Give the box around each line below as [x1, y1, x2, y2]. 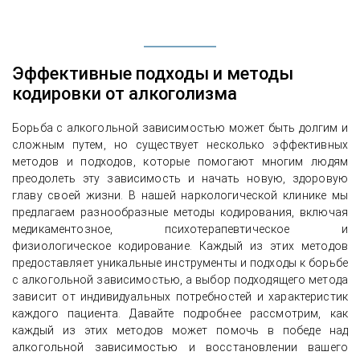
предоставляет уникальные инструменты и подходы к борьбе [12, 256, 348, 270]
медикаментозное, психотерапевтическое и [12, 223, 348, 236]
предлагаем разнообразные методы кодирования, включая [12, 206, 348, 219]
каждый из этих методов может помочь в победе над [12, 324, 348, 337]
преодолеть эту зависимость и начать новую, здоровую [12, 172, 348, 186]
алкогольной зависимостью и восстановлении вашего [12, 341, 348, 354]
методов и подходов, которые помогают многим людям [12, 155, 348, 169]
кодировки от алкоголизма [12, 84, 237, 104]
